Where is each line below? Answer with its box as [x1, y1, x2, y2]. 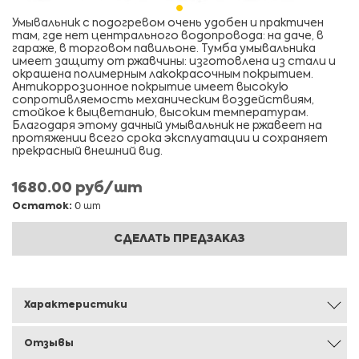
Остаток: [12, 202, 72, 212]
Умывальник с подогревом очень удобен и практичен [12, 18, 324, 29]
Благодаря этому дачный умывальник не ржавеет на [12, 120, 322, 131]
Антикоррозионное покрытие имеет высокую [12, 82, 288, 93]
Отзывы [24, 339, 74, 349]
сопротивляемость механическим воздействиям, [12, 95, 314, 106]
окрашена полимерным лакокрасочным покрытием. [12, 69, 313, 80]
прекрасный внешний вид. [12, 146, 163, 157]
